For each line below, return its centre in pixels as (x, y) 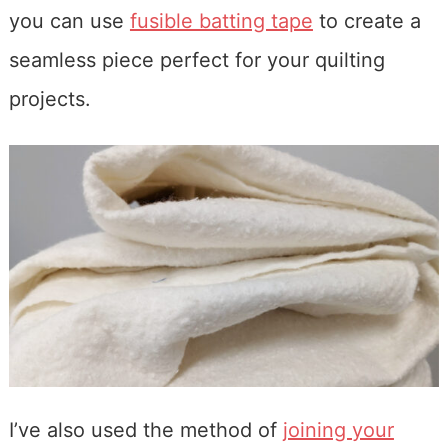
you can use (69, 20)
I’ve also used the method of (145, 430)
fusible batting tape (221, 20)
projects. (49, 98)
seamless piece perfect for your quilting (196, 59)
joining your (338, 430)
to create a (366, 20)
